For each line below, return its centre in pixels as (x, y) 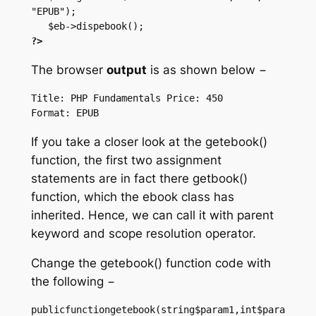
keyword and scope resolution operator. (143, 233)
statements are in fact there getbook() (139, 178)
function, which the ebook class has (132, 196)
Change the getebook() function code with (151, 263)
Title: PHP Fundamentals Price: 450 (127, 98)
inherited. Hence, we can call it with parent (152, 215)
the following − (73, 282)
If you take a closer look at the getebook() (149, 141)
